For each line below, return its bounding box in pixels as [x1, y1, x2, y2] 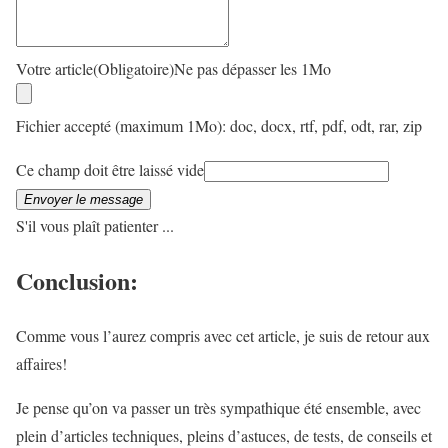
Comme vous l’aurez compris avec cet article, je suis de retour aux [16, 324, 430, 346]
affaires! [16, 352, 67, 374]
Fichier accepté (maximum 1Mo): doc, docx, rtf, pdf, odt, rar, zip [16, 114, 422, 136]
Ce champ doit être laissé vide [16, 158, 204, 180]
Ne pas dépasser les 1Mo [174, 57, 331, 79]
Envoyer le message [24, 191, 143, 207]
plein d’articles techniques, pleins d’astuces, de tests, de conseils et [16, 424, 432, 446]
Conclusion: [16, 262, 138, 298]
